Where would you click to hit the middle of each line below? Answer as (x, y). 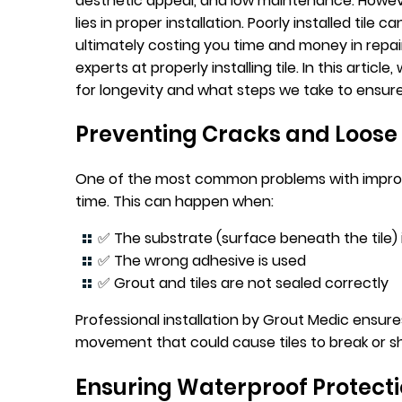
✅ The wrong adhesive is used (202, 261)
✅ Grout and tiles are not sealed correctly (243, 284)
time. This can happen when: (175, 202)
